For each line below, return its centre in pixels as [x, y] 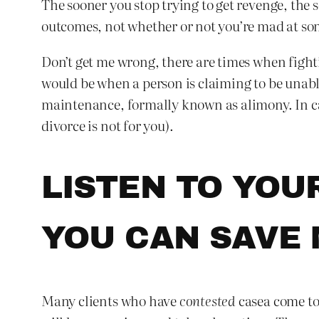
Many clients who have [110, 300]
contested [208, 300]
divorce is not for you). [108, 125]
